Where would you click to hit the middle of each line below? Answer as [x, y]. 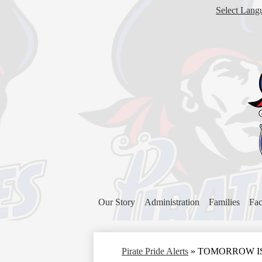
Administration [172, 202]
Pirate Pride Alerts [155, 251]
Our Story [117, 202]
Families [224, 202]
